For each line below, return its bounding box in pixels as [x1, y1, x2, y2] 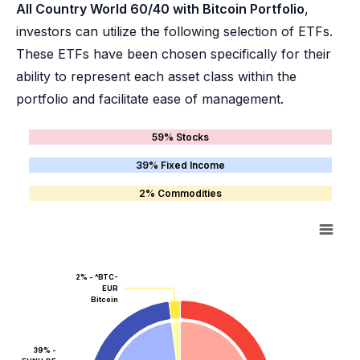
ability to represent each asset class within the [16, 67, 297, 84]
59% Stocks [152, 130, 209, 143]
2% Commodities [139, 186, 222, 199]
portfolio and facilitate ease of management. [16, 90, 284, 107]
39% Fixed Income [136, 158, 225, 171]
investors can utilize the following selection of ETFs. [16, 22, 333, 39]
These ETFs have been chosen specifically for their [16, 45, 331, 62]
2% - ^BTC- [76, 272, 118, 281]
